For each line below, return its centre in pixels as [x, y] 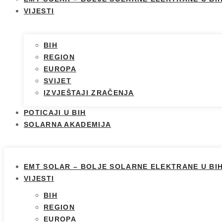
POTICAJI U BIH [55, 113]
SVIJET [57, 81]
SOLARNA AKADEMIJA [68, 125]
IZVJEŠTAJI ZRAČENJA [89, 93]
